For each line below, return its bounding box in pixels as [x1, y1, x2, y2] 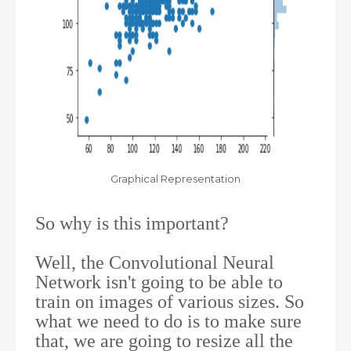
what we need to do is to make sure [35, 310, 302, 331]
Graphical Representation [110, 172, 241, 185]
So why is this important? [35, 212, 233, 233]
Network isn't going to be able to [35, 271, 283, 292]
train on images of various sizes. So [35, 291, 304, 312]
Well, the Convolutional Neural [35, 251, 274, 273]
